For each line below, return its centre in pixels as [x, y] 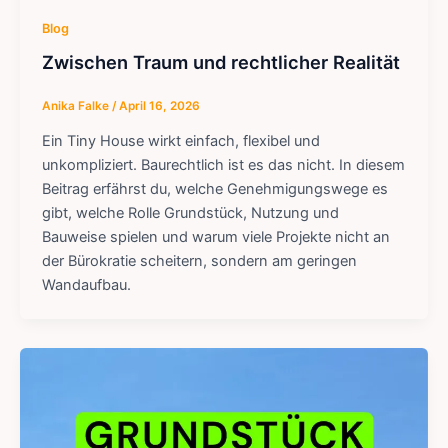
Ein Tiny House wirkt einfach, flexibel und [180, 141]
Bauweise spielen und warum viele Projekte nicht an [215, 237]
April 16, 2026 [159, 106]
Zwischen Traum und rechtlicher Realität [220, 62]
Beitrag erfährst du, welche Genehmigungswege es [214, 189]
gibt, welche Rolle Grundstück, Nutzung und [190, 213]
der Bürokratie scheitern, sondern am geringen [199, 261]
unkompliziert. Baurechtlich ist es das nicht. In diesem [223, 165]
